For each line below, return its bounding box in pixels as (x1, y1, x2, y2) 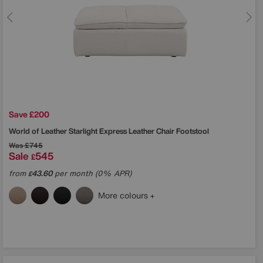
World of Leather (9, 125, 69, 137)
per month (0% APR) (52, 167, 131, 179)
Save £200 (9, 107, 49, 120)
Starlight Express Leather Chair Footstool (69, 125, 209, 137)
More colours (98, 188, 150, 201)
